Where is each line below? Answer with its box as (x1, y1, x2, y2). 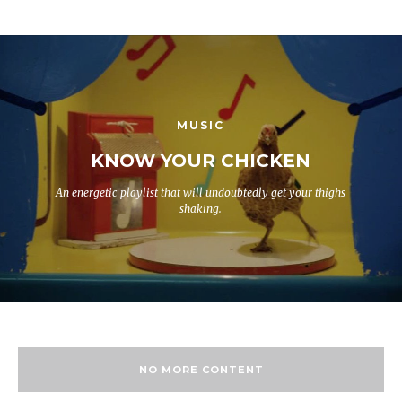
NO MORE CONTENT (138, 363, 264, 377)
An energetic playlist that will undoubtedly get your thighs (56, 185, 346, 199)
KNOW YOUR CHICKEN (91, 149, 311, 171)
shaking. (179, 201, 223, 215)
